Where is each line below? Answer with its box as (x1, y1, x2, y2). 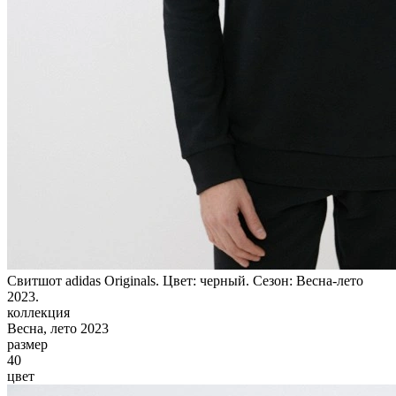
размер (7, 336, 48, 352)
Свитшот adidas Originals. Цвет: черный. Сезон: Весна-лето (7, 272, 363, 288)
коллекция (7, 304, 70, 320)
